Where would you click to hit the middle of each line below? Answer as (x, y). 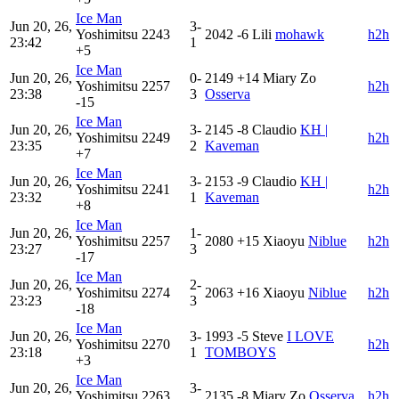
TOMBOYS (240, 353)
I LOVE (310, 337)
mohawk (300, 35)
